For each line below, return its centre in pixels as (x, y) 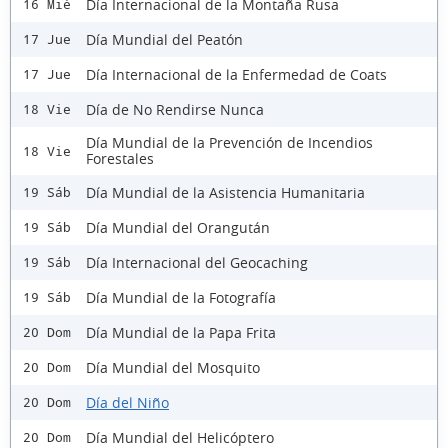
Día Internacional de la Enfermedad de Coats (236, 74)
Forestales (120, 158)
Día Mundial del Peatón (164, 39)
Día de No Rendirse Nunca (175, 109)
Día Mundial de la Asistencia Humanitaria (225, 192)
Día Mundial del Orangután (178, 227)
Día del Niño (127, 402)
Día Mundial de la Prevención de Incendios (229, 142)
